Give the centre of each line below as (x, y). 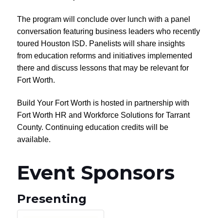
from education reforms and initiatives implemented (105, 55)
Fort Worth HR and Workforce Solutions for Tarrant (103, 115)
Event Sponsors (96, 172)
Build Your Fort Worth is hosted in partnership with (103, 103)
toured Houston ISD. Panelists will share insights (101, 43)
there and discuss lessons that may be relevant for (103, 68)
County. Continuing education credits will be (93, 127)
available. (34, 139)
